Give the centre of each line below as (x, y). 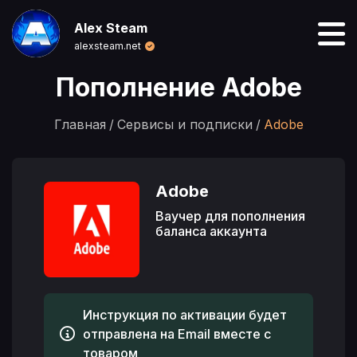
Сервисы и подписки (184, 124)
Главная (80, 124)
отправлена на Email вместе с (177, 334)
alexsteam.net (108, 45)
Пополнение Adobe (178, 87)
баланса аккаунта (211, 231)
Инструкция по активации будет (185, 315)
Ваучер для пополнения (230, 216)
